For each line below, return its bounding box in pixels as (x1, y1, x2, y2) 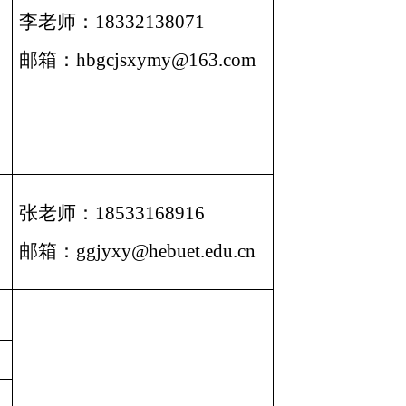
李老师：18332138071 (19, 10, 206, 33)
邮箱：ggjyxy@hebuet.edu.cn (19, 239, 256, 262)
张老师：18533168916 (19, 201, 206, 224)
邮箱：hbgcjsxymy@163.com (19, 48, 256, 71)
